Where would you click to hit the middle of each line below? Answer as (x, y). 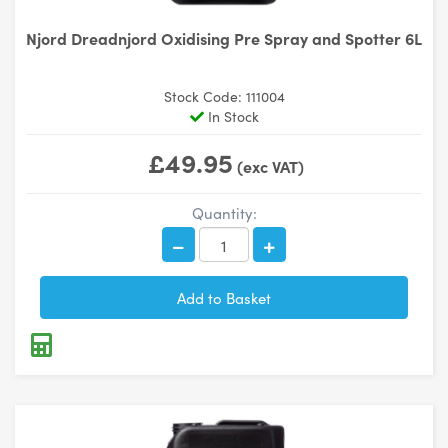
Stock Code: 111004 (224, 96)
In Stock (231, 116)
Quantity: (224, 212)
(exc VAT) (268, 166)
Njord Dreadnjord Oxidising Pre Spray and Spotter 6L (224, 37)
